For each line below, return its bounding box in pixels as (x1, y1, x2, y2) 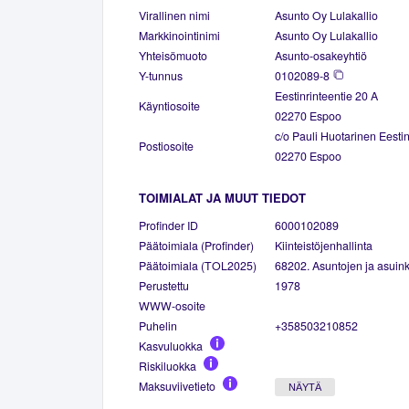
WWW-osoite (139, 297, 205, 314)
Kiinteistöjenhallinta (275, 236, 372, 254)
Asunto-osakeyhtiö (275, 47, 367, 64)
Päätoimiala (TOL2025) (139, 257, 257, 274)
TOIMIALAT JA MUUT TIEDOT (139, 188, 306, 206)
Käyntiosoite (139, 97, 200, 114)
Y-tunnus (139, 67, 183, 84)
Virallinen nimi (139, 6, 210, 24)
